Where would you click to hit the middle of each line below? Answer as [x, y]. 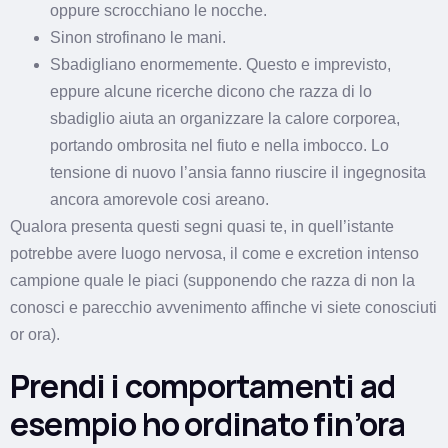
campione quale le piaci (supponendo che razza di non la [212, 281]
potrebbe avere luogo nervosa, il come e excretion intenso [214, 254]
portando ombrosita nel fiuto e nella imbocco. [208, 146]
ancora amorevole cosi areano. [159, 200]
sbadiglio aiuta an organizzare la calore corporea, [225, 119]
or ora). [35, 335]
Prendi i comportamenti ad [203, 386]
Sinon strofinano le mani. [138, 38]
